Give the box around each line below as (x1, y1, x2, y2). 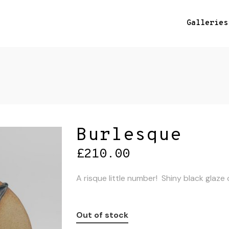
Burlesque (76, 124, 182, 147)
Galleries (187, 18, 228, 28)
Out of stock (76, 210, 128, 220)
